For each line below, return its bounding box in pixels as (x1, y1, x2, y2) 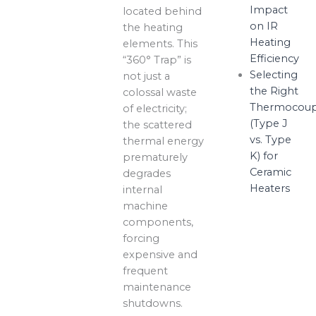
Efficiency (249, 51, 299, 65)
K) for (249, 149, 278, 162)
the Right (249, 84, 298, 97)
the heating (123, 21, 183, 35)
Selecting (249, 68, 298, 81)
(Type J (249, 116, 288, 130)
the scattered (123, 119, 193, 132)
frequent (123, 265, 169, 278)
